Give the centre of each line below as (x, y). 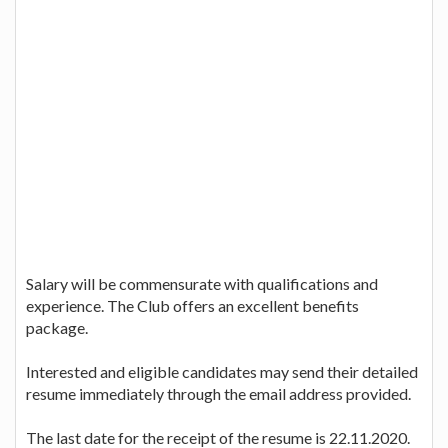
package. (57, 327)
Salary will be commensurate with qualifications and (202, 283)
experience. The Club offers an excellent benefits (192, 305)
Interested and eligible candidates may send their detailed (222, 371)
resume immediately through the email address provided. (218, 393)
